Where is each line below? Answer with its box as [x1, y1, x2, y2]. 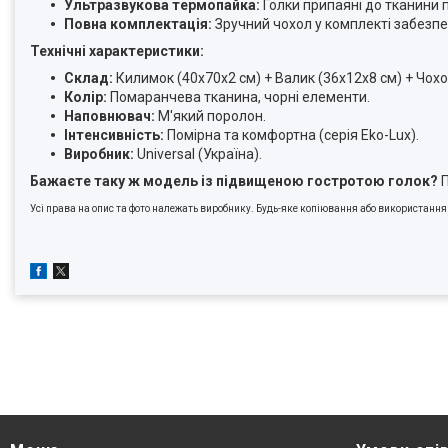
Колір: [64, 89, 107, 106]
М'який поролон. [155, 108, 266, 125]
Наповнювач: [64, 108, 155, 125]
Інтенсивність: [64, 127, 164, 144]
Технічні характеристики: [30, 43, 204, 60]
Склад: [64, 70, 113, 87]
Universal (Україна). [134, 146, 262, 163]
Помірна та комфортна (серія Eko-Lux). [164, 127, 419, 144]
